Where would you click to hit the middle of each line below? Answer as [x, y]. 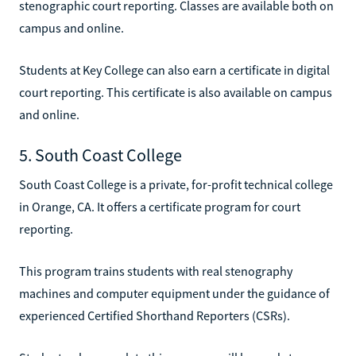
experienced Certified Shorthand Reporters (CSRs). [155, 315]
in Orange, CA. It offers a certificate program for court [160, 206]
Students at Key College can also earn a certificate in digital [174, 70]
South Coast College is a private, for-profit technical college [176, 184]
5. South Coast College [101, 155]
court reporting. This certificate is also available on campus [176, 92]
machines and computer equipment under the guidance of [174, 293]
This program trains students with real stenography [156, 271]
